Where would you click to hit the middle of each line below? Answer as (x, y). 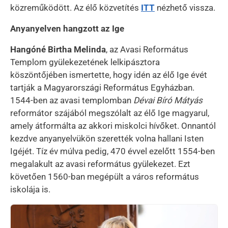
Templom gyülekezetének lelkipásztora (85, 62)
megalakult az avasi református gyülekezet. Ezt (100, 164)
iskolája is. (31, 189)
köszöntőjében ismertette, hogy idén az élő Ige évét (109, 75)
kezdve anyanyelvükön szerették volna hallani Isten (107, 138)
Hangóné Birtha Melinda (58, 49)
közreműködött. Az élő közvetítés (76, 7)
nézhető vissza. (186, 7)
